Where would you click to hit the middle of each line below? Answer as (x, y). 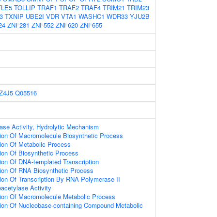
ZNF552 (43, 25)
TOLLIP (25, 8)
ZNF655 (91, 25)
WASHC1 (92, 16)
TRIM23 (138, 8)
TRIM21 (114, 8)
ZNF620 (67, 25)
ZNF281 (18, 25)
